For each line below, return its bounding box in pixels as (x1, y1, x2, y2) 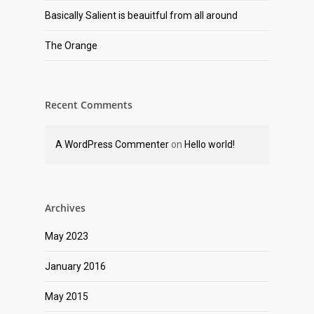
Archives (45, 201, 86, 215)
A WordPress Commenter (55, 139, 169, 151)
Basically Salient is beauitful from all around (45, 10, 238, 22)
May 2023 (45, 231, 88, 243)
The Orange (45, 40, 97, 52)
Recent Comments (45, 98, 132, 112)
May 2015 (45, 291, 88, 303)
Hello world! (184, 139, 235, 151)
